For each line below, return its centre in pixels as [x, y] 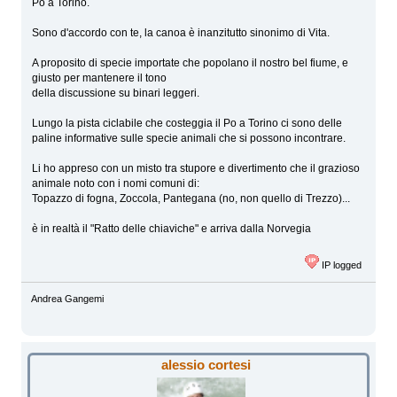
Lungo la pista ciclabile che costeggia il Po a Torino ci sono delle [187, 124]
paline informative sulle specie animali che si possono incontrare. [189, 139]
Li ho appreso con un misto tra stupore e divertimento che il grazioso [196, 169]
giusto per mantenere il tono [100, 78]
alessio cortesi [206, 365]
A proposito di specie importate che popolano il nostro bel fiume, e [191, 63]
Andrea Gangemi [67, 298]
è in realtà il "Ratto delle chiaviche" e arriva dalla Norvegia [172, 229]
